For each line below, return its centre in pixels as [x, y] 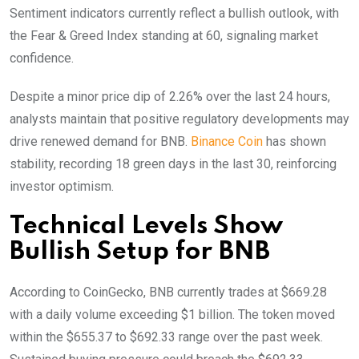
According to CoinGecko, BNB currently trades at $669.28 [168, 292]
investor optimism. [62, 186]
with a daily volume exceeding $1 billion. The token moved [172, 314]
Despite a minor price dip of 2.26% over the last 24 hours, [170, 96]
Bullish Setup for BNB [140, 252]
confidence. [42, 58]
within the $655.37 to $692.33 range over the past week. [166, 337]
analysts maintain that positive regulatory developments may [179, 119]
